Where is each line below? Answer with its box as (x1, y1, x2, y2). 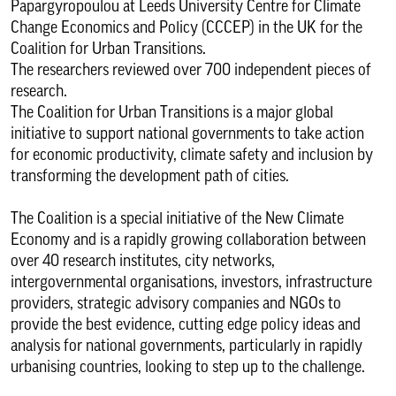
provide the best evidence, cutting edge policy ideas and (11, 316, 361, 332)
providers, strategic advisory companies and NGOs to (11, 295, 341, 311)
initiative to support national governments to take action (11, 126, 364, 141)
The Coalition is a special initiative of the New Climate (11, 210, 344, 226)
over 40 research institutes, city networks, (11, 253, 275, 269)
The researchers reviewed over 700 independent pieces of (11, 62, 371, 78)
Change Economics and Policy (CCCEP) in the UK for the (11, 19, 362, 35)
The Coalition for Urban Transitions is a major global (11, 104, 333, 120)
